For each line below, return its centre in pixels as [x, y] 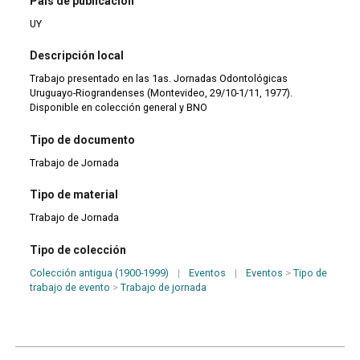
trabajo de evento [70, 287]
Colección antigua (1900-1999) [100, 272]
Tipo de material [74, 195]
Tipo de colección [78, 250]
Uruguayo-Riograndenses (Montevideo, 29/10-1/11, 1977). [162, 93]
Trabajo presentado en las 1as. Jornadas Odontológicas [159, 79]
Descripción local [77, 56]
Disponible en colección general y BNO [119, 108]
